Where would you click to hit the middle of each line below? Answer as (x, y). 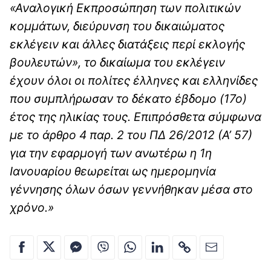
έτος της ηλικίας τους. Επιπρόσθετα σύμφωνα (135, 117)
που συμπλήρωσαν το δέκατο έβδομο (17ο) (128, 99)
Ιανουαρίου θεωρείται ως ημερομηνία (113, 171)
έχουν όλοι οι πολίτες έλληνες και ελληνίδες (134, 81)
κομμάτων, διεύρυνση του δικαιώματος (117, 26)
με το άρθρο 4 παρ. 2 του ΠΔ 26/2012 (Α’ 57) (131, 135)
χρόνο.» (32, 208)
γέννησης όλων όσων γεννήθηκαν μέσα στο (131, 190)
